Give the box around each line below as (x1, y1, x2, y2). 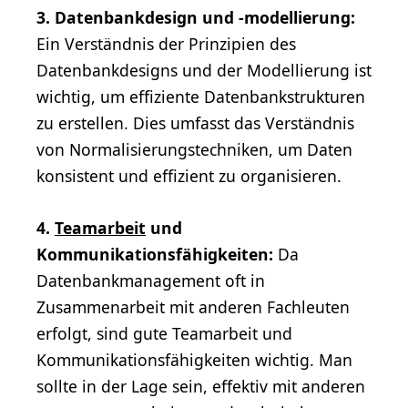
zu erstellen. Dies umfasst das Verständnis (36, 111, 354, 134)
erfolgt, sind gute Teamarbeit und (36, 321, 292, 344)
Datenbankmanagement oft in (36, 269, 265, 291)
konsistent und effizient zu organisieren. (36, 164, 342, 187)
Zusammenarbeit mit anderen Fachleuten (36, 295, 350, 318)
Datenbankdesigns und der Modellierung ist (36, 58, 372, 81)
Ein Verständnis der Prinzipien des (36, 32, 296, 55)
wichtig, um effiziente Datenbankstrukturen (36, 85, 365, 107)
